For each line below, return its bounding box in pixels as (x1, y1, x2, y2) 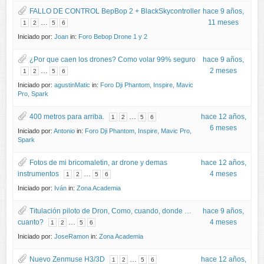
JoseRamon (54, 232, 90, 240)
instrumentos (18, 169, 60, 178)
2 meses (210, 66, 237, 75)
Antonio (54, 127, 75, 134)
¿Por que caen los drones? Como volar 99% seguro (29, 55, 196, 64)
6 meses (210, 123, 237, 132)
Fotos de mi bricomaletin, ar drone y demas (29, 158, 168, 167)
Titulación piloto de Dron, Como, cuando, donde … (29, 206, 192, 215)
